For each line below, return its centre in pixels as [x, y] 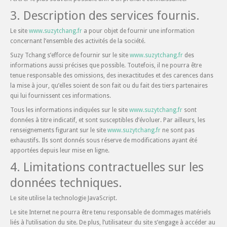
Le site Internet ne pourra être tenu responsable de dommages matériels [110, 212]
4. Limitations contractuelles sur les [107, 167]
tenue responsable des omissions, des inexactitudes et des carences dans [112, 75]
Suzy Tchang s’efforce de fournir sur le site [70, 55]
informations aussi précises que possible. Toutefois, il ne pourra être [106, 65]
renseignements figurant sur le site [59, 130]
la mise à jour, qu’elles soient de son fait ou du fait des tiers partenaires [109, 86]
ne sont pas [178, 130]
